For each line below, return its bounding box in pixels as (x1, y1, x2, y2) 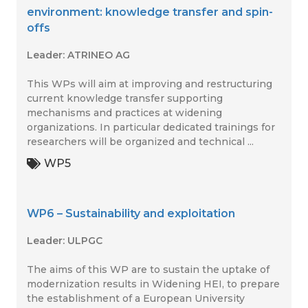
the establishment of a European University (27, 292, 245, 305)
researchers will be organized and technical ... (27, 135, 254, 148)
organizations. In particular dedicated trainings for (27, 121, 275, 133)
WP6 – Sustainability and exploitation (27, 207, 235, 220)
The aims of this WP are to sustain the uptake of (27, 263, 269, 276)
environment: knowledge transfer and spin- (27, 5, 273, 19)
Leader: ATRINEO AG (27, 49, 130, 61)
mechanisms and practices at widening (27, 107, 222, 119)
